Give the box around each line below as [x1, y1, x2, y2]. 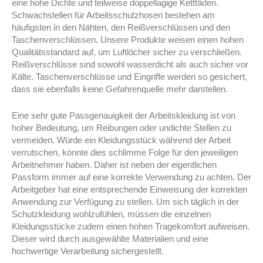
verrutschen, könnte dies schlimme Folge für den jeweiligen [12, 147, 238, 157]
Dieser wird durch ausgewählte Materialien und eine [12, 234, 208, 244]
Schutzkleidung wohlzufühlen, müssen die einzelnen [12, 209, 211, 219]
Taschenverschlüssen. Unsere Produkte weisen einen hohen [12, 35, 244, 45]
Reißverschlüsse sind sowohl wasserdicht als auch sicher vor [12, 60, 248, 70]
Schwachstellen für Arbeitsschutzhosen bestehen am [12, 11, 215, 21]
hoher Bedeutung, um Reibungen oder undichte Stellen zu [12, 123, 231, 133]
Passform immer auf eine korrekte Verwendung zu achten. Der [12, 172, 251, 182]
